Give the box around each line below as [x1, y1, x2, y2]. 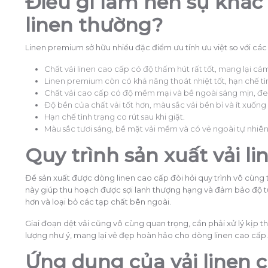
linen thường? [25, 13, 163, 36]
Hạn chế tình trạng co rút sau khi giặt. [44, 111, 185, 121]
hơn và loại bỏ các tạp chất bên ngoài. [25, 196, 171, 206]
